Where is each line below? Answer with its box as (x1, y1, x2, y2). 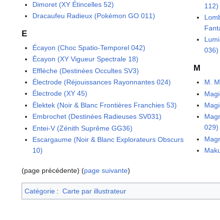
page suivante (84, 166, 128, 175)
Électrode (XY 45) (32, 89, 88, 98)
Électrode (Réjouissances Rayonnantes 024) (32, 78, 171, 86)
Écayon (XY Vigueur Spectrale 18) (32, 55, 139, 63)
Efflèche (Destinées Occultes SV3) (32, 66, 139, 75)
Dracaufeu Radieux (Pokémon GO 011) (32, 12, 156, 20)
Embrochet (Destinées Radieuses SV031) (32, 112, 162, 121)
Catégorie (25, 187, 55, 195)
